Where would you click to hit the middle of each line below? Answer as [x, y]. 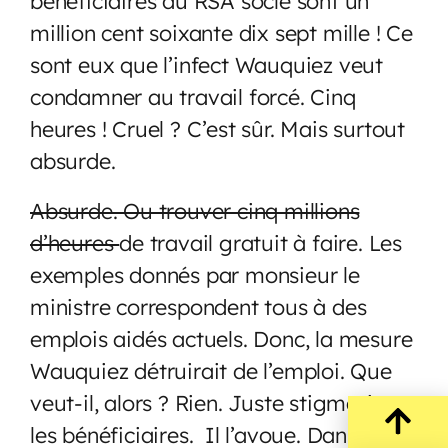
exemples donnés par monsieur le [195, 274]
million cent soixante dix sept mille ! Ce [221, 32]
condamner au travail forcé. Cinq [193, 96]
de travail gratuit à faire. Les [261, 242]
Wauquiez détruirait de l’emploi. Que [211, 370]
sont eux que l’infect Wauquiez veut [206, 64]
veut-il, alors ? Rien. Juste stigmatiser [216, 402]
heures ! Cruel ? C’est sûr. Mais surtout [217, 128]
